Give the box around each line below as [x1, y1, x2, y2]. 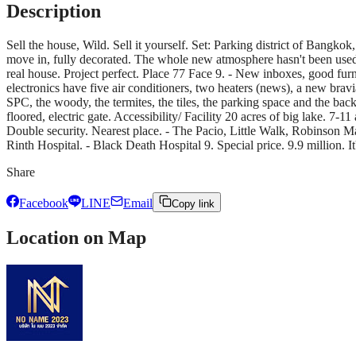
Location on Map [6, 227, 146, 249]
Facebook [19, 195, 68, 210]
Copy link [172, 197, 215, 210]
